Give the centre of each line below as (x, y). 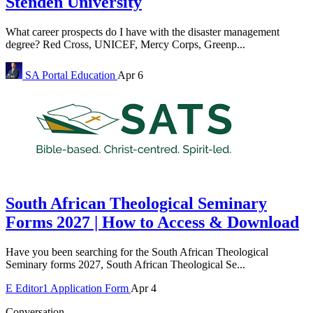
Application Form (90, 288)
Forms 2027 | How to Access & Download (152, 222)
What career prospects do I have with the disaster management (143, 31)
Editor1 (32, 288)
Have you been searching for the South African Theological (137, 252)
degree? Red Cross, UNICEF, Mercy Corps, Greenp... (125, 44)
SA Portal (46, 75)
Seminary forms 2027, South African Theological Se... (125, 264)
